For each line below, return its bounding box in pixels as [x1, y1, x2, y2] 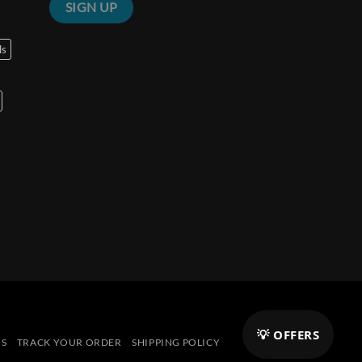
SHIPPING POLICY [132, 336, 221, 349]
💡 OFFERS [257, 326, 319, 343]
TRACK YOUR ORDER [16, 336, 122, 349]
